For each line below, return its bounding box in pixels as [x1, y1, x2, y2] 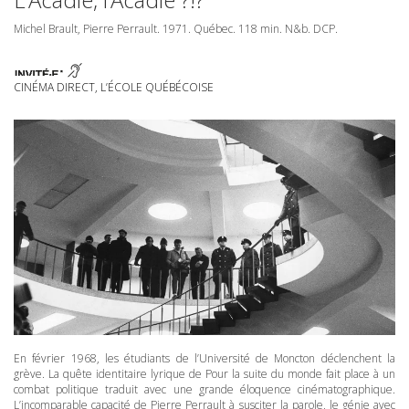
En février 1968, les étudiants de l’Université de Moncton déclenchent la [14, 351, 395, 367]
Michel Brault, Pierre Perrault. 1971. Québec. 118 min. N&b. [14, 21, 313, 37]
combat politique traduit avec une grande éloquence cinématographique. [14, 382, 395, 398]
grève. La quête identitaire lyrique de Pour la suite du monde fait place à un [14, 366, 395, 383]
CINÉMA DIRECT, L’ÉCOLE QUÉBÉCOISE [14, 79, 214, 95]
